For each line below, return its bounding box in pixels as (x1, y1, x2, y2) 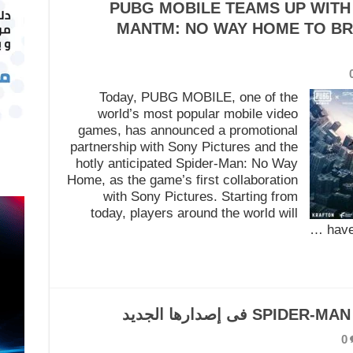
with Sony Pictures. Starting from (102, 189, 298, 204)
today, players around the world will (90, 206, 298, 221)
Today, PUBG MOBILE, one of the (98, 90, 298, 105)
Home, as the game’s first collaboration (66, 173, 298, 188)
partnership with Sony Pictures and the (69, 139, 298, 154)
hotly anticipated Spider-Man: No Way (75, 156, 298, 171)
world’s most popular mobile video (97, 106, 298, 121)
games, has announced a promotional (77, 123, 298, 138)
